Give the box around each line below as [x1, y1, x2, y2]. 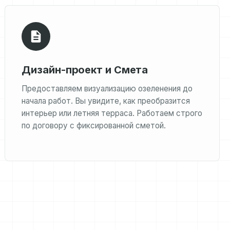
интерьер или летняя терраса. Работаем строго [22, 108, 203, 118]
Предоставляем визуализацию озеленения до [22, 84, 193, 93]
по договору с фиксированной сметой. [22, 121, 166, 130]
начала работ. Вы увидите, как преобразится [22, 96, 190, 106]
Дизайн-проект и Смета [22, 64, 148, 76]
